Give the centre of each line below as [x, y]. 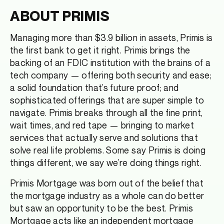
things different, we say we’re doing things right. [106, 163]
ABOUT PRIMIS [60, 16]
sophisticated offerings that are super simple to [107, 100]
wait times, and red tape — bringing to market [102, 125]
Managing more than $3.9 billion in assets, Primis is [111, 38]
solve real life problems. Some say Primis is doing [108, 150]
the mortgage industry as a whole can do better [107, 196]
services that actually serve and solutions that [104, 138]
